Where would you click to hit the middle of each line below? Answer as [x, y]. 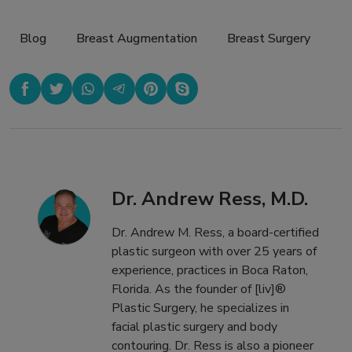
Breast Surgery [269, 38]
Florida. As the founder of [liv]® [199, 290]
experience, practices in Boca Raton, [210, 271]
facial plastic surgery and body [194, 327]
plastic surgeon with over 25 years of [214, 252]
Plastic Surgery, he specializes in [200, 308]
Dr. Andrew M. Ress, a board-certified [215, 233]
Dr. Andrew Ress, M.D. [210, 199]
